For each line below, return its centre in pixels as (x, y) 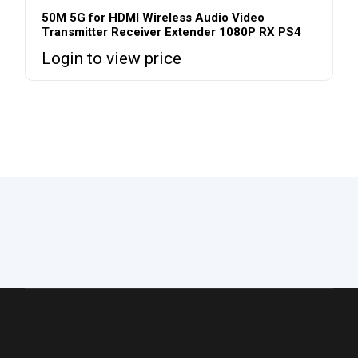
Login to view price (112, 58)
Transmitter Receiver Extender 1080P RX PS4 (172, 32)
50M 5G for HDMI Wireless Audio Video (153, 18)
